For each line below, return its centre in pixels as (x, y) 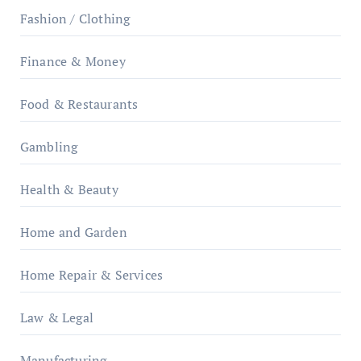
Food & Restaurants (79, 104)
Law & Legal (56, 317)
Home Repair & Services (91, 275)
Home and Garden (73, 232)
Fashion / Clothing (75, 19)
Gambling (49, 147)
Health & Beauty (69, 189)
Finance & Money (73, 61)
